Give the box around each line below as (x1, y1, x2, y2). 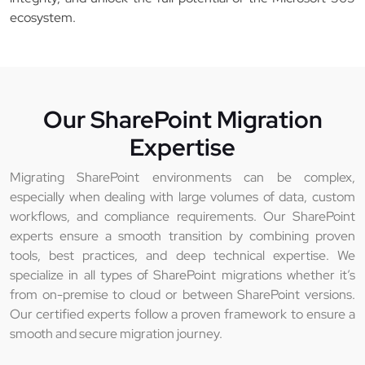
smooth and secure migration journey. (10, 325, 222, 343)
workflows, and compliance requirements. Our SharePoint (10, 208, 355, 226)
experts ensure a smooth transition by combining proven (10, 227, 355, 245)
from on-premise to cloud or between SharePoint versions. (10, 286, 355, 304)
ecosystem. (10, 9, 76, 27)
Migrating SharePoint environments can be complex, (10, 169, 355, 187)
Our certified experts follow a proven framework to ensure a (10, 306, 355, 323)
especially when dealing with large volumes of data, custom (10, 188, 355, 206)
